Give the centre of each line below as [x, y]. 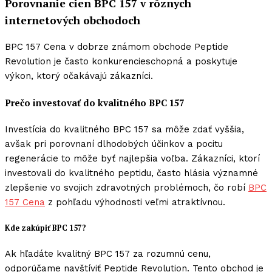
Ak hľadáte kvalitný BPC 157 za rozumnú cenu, [108, 253]
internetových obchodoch [73, 20]
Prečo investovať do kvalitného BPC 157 [94, 103]
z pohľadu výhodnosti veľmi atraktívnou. [135, 202]
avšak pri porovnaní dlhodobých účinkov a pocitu [114, 144]
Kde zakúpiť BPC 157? [46, 228]
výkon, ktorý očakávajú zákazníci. [79, 76]
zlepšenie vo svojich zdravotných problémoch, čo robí [127, 188]
